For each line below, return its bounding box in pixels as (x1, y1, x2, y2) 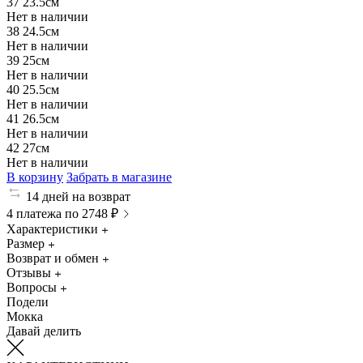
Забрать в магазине (66, 169, 172, 184)
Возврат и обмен (6, 250, 99, 265)
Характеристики (6, 221, 98, 236)
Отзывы (6, 265, 51, 280)
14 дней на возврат (26, 189, 130, 203)
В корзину (6, 169, 63, 184)
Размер (6, 236, 45, 250)
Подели (6, 294, 49, 309)
